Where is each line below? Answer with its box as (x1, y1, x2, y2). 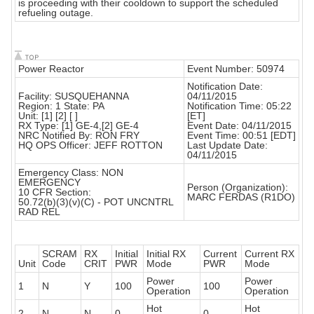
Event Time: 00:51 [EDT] (187, 130, 296, 142)
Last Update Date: (187, 139, 268, 151)
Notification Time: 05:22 (187, 100, 292, 112)
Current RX (245, 248, 294, 260)
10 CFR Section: (18, 186, 91, 198)
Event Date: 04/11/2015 (187, 120, 292, 132)
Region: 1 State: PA (18, 100, 104, 112)
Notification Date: (187, 81, 263, 93)
